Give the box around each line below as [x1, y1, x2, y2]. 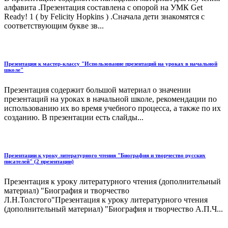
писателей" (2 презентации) [4, 158, 74, 165]
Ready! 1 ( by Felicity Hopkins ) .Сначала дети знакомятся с [4, 12, 205, 21]
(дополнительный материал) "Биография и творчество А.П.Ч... [4, 205, 223, 214]
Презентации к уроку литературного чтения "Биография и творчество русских [4, 152, 206, 159]
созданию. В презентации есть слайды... [4, 113, 144, 122]
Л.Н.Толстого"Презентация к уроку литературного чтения [4, 195, 208, 205]
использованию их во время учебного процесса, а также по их [4, 104, 221, 113]
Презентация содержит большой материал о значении [4, 85, 191, 95]
